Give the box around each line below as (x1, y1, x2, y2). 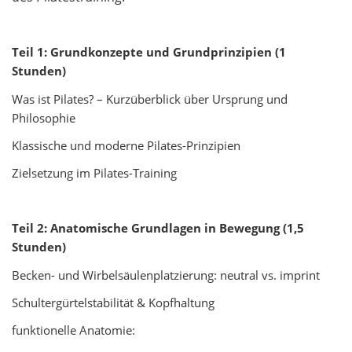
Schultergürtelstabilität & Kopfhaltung (12, 294, 214, 310)
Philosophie (12, 109, 75, 126)
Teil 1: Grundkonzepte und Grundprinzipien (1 (12, 44, 286, 60)
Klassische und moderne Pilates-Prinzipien (12, 137, 240, 153)
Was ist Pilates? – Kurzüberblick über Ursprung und (12, 90, 288, 107)
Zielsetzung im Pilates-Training (12, 165, 177, 181)
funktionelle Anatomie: (12, 322, 135, 339)
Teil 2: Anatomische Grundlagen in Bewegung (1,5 (12, 220, 304, 236)
